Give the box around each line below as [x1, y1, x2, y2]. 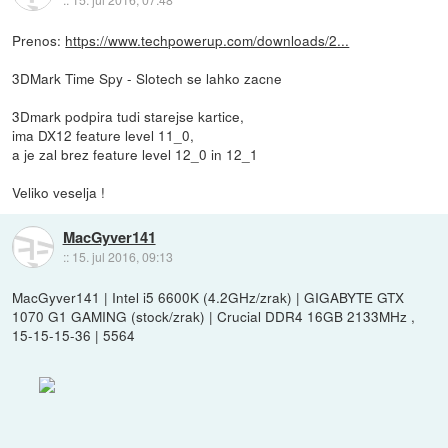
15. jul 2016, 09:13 [71, 247, 173, 265]
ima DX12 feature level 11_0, [12, 124, 195, 145]
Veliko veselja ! [12, 181, 106, 202]
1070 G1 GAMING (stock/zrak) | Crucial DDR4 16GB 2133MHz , [12, 305, 416, 326]
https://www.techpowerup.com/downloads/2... [65, 29, 350, 50]
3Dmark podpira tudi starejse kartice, [12, 105, 245, 126]
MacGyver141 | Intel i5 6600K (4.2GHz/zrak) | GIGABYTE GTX [12, 286, 405, 307]
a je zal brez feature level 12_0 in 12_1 [12, 143, 259, 164]
